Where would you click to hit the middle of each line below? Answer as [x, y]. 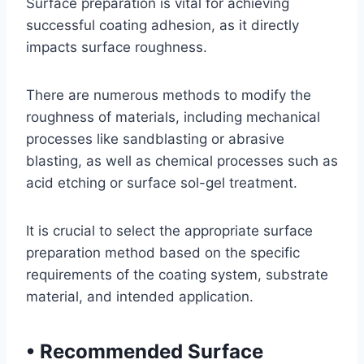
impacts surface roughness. [117, 47]
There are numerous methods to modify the [169, 95]
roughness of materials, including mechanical [173, 117]
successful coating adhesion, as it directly [162, 25]
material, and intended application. [140, 297]
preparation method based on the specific [163, 253]
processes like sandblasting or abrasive [155, 139]
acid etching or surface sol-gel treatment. [162, 183]
